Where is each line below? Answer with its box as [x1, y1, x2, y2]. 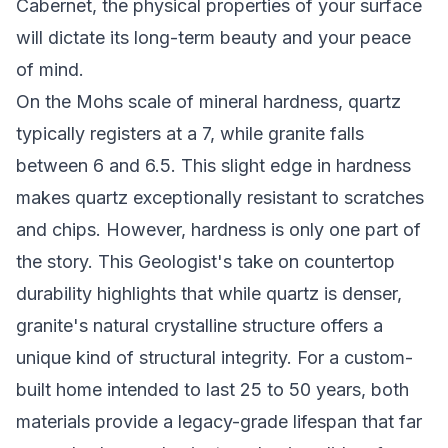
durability [16, 283, 92, 304]
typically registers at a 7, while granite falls [16, 123, 364, 144]
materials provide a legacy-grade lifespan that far [16, 411, 422, 432]
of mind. [16, 59, 84, 80]
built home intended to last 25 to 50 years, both [16, 379, 409, 400]
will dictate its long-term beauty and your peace [16, 27, 411, 48]
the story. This [16, 251, 138, 272]
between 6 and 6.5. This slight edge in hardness [16, 155, 411, 176]
